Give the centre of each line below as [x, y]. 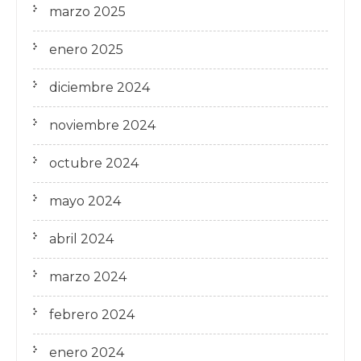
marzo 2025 [87, 12]
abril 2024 [81, 239]
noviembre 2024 [102, 125]
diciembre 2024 [100, 87]
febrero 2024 [92, 315]
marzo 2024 [88, 277]
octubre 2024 [94, 163]
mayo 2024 [85, 201]
